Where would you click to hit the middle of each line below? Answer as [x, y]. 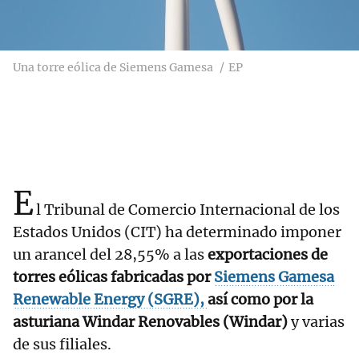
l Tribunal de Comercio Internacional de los [188, 210]
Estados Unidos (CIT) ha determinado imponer [177, 232]
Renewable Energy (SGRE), [110, 300]
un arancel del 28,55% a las [109, 255]
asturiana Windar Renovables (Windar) [152, 322]
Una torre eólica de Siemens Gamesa [113, 68]
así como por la [260, 300]
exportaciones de [266, 255]
